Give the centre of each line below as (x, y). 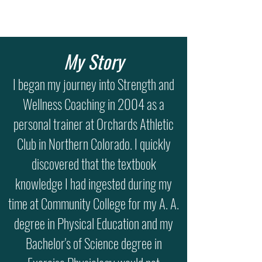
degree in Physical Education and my (94, 223)
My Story (94, 61)
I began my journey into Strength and (94, 84)
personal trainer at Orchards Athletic (94, 124)
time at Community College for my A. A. (94, 204)
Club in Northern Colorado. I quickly (94, 144)
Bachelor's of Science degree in (94, 243)
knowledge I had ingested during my (94, 184)
